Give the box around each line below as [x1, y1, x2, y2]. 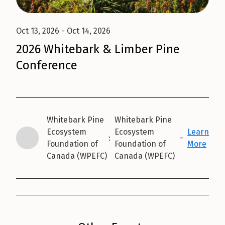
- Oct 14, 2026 [59, 26, 110, 36]
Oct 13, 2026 [16, 26, 59, 36]
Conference [16, 58, 77, 72]
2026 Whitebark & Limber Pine [16, 42, 180, 56]
